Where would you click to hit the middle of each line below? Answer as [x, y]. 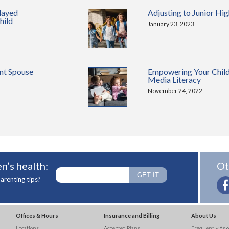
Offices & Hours [37, 215]
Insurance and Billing [131, 215]
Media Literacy [175, 79]
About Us [203, 215]
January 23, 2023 [171, 24]
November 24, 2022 [175, 91]
